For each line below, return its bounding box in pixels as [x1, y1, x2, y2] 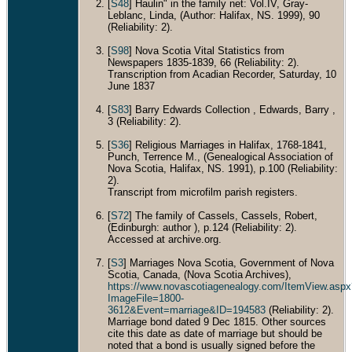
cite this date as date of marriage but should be [108, 327, 322, 339]
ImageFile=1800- [108, 291, 184, 304]
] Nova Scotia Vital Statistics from [129, 44, 284, 57]
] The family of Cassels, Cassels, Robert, [129, 209, 317, 222]
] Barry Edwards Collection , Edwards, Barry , [129, 103, 335, 115]
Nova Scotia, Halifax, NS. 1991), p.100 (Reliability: [108, 162, 338, 174]
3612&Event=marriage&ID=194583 [108, 303, 266, 316]
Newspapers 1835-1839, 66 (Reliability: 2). [108, 56, 299, 68]
